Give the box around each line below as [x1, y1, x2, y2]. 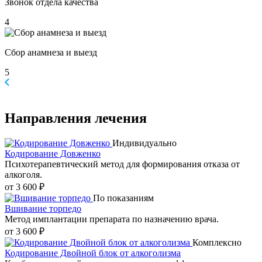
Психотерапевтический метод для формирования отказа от [5, 159, 240, 170]
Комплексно [192, 237, 242, 248]
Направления [5, 111, 91, 126]
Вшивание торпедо [5, 204, 81, 214]
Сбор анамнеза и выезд [5, 47, 97, 58]
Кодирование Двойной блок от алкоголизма [5, 248, 181, 258]
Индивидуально [112, 138, 177, 149]
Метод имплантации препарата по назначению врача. [5, 214, 219, 225]
